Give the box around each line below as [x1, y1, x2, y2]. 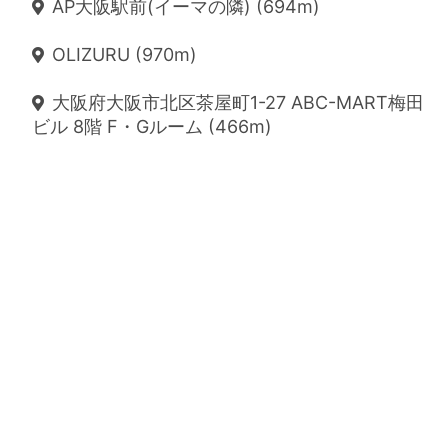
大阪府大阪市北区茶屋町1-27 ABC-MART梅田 [52, 92, 424, 113]
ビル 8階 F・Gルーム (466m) [32, 116, 272, 137]
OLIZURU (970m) [52, 44, 197, 65]
